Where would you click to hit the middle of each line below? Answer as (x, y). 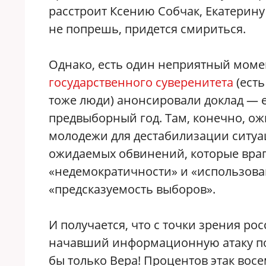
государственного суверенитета (141, 82)
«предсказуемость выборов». (132, 189)
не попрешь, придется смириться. (147, 28)
